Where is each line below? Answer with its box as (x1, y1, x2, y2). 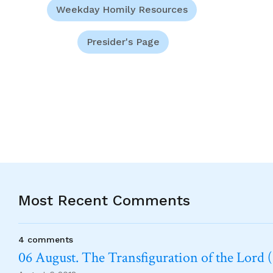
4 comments (18, 235, 73, 244)
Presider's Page (87, 35, 160, 48)
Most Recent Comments (18, 192, 190, 209)
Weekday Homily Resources (55, 3, 188, 15)
